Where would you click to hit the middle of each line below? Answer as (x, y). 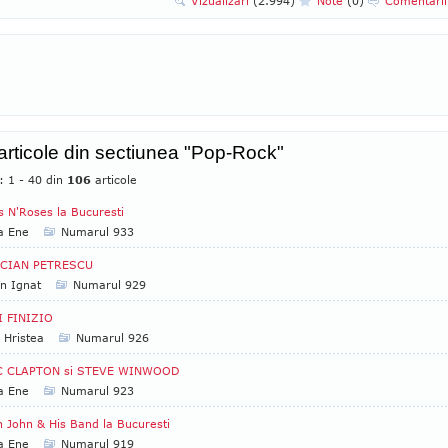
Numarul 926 (112, 337)
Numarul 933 (97, 231)
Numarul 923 (97, 390)
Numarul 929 (109, 284)
